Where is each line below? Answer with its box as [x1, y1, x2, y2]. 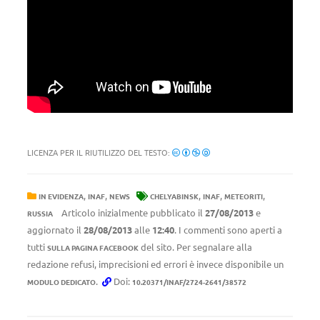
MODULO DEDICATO [27, 276, 96, 287]
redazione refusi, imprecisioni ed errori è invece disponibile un [27, 258, 284, 270]
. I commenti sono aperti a [174, 224, 282, 236]
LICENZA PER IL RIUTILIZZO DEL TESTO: [27, 146, 172, 158]
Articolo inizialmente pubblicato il [59, 206, 205, 219]
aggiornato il [27, 224, 84, 236]
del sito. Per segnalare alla [139, 241, 252, 253]
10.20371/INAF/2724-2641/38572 [132, 276, 246, 287]
